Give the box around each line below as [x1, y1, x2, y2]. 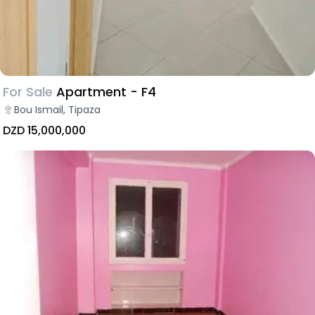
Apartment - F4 [56, 82, 156, 101]
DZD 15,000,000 [3, 122, 86, 139]
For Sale [3, 82, 53, 101]
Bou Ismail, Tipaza [14, 102, 101, 117]
